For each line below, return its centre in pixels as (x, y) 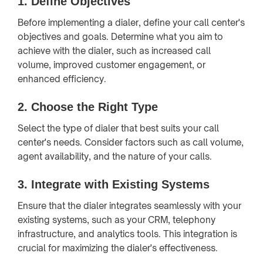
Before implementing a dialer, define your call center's (131, 22)
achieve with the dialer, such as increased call (114, 50)
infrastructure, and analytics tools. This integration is (127, 234)
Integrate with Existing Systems (120, 184)
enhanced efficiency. (62, 79)
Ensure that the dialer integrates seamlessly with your (129, 205)
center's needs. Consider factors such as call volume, (131, 142)
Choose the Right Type (95, 107)
